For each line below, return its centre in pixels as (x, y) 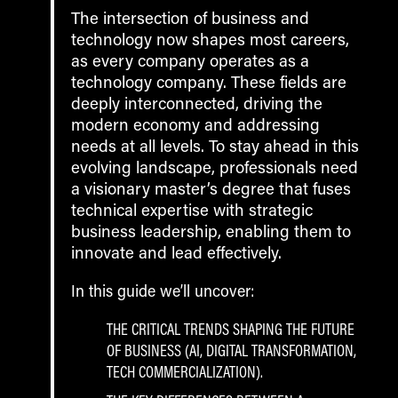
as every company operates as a (191, 61)
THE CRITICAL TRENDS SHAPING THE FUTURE (231, 328)
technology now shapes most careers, (211, 40)
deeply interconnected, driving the (197, 103)
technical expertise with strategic (192, 210)
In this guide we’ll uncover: (163, 291)
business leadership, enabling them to (211, 231)
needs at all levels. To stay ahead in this (215, 146)
